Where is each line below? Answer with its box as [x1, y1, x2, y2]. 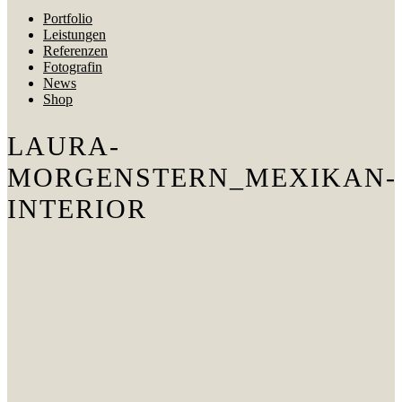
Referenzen [43, 43, 108, 58]
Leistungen [43, 27, 106, 42]
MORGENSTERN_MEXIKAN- [7, 162, 397, 192]
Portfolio [43, 11, 92, 26]
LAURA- [7, 130, 120, 161]
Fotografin [43, 59, 102, 74]
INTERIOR [7, 193, 147, 223]
